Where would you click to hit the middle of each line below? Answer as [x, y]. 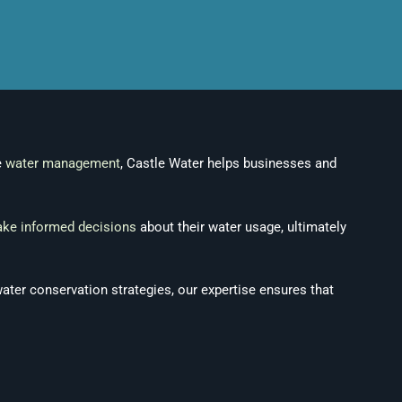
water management [63, 163]
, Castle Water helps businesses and [228, 163]
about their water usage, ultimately [241, 227]
